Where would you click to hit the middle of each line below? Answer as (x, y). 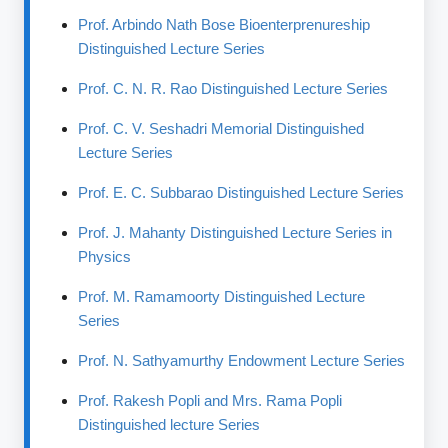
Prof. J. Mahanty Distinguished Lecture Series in (235, 232)
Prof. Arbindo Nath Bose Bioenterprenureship (224, 24)
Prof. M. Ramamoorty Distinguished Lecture (222, 296)
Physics (105, 256)
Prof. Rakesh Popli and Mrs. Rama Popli (210, 400)
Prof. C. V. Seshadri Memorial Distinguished (221, 128)
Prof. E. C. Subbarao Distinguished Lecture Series (241, 192)
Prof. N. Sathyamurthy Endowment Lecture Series (242, 360)
